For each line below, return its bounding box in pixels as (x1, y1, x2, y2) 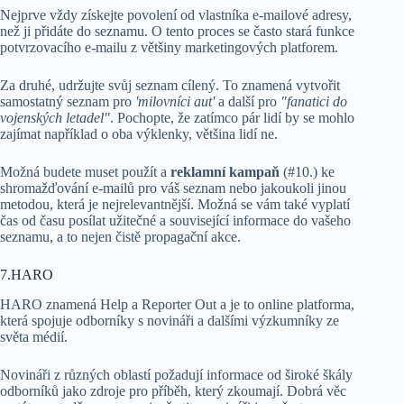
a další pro (215, 94, 280, 110)
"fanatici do (280, 94, 347, 110)
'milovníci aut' (135, 94, 215, 110)
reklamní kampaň (170, 164, 280, 180)
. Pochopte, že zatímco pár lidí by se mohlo (110, 110, 354, 126)
